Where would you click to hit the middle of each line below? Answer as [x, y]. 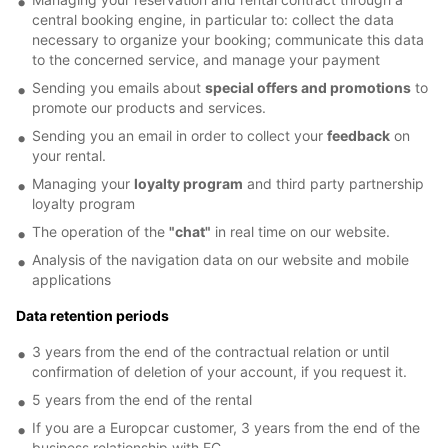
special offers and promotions [308, 87]
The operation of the [100, 231]
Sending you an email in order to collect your [179, 135]
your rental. [69, 155]
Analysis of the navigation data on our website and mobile [220, 259]
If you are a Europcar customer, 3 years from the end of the [226, 427]
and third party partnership [333, 183]
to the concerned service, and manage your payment [206, 59]
